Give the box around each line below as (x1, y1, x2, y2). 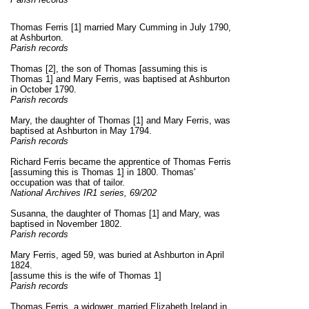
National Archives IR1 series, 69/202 (10, 188, 157, 199)
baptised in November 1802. (10, 219, 122, 230)
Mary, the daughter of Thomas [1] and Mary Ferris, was (10, 115, 230, 126)
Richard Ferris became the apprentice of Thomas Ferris (10, 157, 231, 168)
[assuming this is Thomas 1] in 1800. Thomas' (10, 167, 195, 178)
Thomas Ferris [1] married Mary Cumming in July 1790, (10, 22, 231, 33)
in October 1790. (10, 84, 77, 95)
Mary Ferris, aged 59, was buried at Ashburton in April (10, 250, 224, 261)
